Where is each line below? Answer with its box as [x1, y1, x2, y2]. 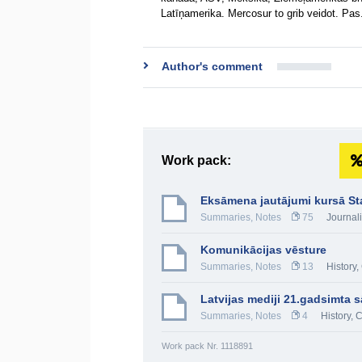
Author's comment [162, 60, 263, 73]
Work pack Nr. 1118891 [162, 341, 253, 351]
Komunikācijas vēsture [200, 243, 326, 256]
